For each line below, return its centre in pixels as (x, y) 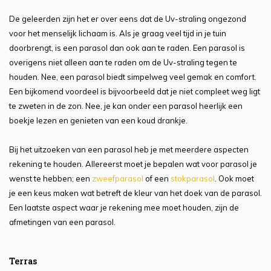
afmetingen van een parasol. (62, 222)
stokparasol (193, 179)
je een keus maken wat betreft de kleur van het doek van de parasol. (135, 193)
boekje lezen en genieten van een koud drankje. (98, 121)
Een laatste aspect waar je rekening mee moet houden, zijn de (124, 208)
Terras (23, 261)
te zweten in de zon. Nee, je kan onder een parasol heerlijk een (126, 106)
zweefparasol (118, 179)
